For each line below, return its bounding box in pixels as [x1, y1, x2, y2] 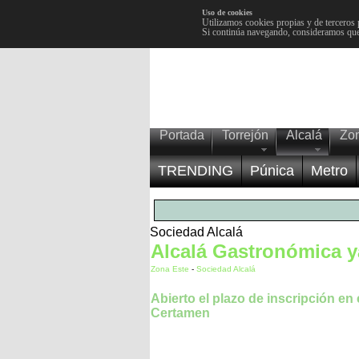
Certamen [151, 306, 210, 321]
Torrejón [222, 128, 268, 142]
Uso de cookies [201, 8, 252, 17]
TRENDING [158, 163, 233, 179]
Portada [159, 128, 204, 142]
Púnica [250, 163, 294, 179]
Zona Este [151, 264, 192, 273]
